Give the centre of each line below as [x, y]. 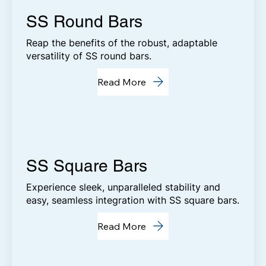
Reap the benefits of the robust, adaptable [122, 42]
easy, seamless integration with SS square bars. [133, 200]
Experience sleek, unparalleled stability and [123, 187]
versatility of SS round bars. [89, 56]
